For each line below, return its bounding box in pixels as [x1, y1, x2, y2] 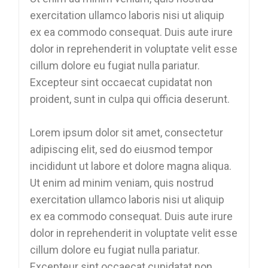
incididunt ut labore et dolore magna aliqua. [30, 159, 232, 172]
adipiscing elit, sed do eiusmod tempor [30, 142, 214, 156]
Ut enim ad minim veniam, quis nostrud [30, 176, 214, 189]
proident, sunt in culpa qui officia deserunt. [30, 92, 230, 105]
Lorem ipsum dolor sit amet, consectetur [30, 126, 224, 139]
